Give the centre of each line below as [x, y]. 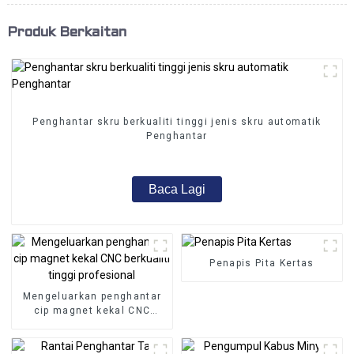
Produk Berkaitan [66, 32]
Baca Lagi [177, 189]
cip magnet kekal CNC [92, 310]
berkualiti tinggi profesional [92, 324]
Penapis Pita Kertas [262, 263]
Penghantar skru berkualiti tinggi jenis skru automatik [177, 121]
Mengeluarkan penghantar [92, 296]
